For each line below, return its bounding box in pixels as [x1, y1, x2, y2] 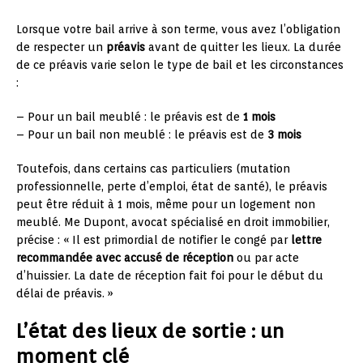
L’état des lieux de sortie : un [16, 318, 284, 343]
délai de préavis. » [16, 286, 113, 300]
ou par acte [233, 250, 299, 264]
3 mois [267, 127, 301, 141]
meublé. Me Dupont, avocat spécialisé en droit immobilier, [16, 215, 330, 228]
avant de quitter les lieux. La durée [145, 40, 341, 53]
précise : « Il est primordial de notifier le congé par [16, 233, 291, 246]
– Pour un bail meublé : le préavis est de [16, 109, 243, 123]
